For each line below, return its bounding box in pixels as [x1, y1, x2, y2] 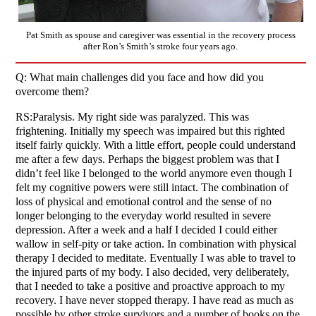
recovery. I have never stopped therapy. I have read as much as [16, 294, 294, 307]
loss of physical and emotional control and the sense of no [16, 195, 272, 208]
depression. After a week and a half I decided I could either [16, 224, 278, 236]
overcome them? [16, 85, 90, 98]
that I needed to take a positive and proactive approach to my [16, 280, 286, 293]
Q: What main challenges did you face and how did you [16, 71, 265, 84]
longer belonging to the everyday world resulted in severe [16, 209, 272, 222]
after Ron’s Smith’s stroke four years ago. [83, 40, 238, 51]
